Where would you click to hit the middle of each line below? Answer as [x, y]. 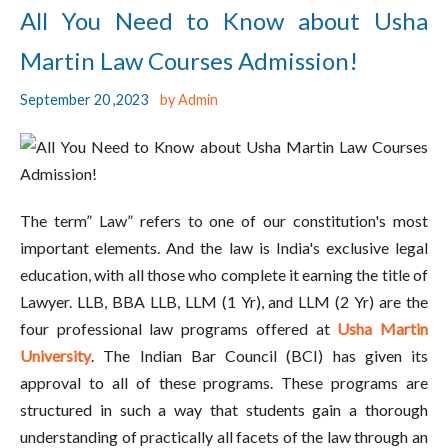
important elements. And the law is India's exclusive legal [224, 248]
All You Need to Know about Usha [224, 21]
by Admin [183, 100]
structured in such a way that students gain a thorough [224, 410]
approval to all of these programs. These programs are [224, 383]
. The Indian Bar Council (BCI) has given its [259, 356]
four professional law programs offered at [179, 329]
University [55, 356]
